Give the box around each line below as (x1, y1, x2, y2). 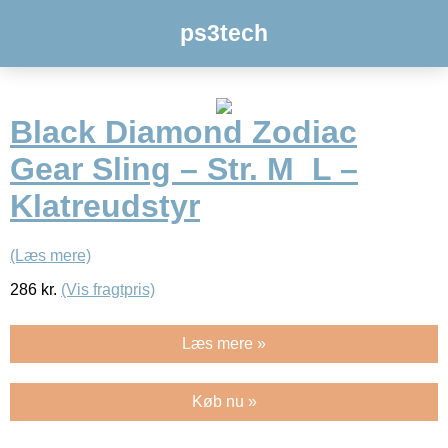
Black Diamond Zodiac (10, 114, 357, 151)
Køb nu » (191, 392, 257, 410)
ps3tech (180, 20, 268, 46)
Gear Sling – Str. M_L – (10, 151, 358, 188)
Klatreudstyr (10, 188, 200, 225)
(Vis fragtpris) (61, 280, 155, 298)
